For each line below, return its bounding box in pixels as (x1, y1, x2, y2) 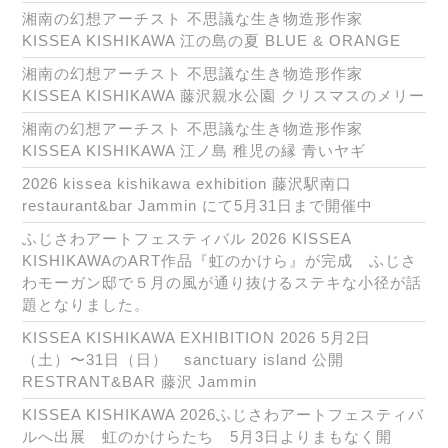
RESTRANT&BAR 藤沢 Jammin (22, 373, 257, 391)
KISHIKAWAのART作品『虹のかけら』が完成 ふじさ (22, 252, 417, 270)
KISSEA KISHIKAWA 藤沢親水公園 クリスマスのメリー (22, 87, 425, 105)
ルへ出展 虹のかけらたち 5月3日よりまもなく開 (22, 428, 392, 446)
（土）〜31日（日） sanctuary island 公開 (22, 351, 360, 369)
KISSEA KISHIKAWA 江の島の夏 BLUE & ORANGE (22, 32, 401, 50)
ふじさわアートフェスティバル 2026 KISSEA (22, 230, 351, 248)
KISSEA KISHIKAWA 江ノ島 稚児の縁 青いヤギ (22, 142, 366, 160)
